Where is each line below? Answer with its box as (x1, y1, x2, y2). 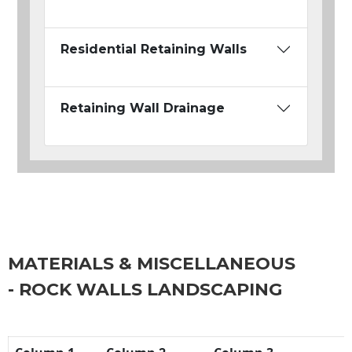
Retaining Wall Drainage (60, 101, 225, 116)
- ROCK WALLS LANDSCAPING (8, 279, 282, 301)
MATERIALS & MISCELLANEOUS (8, 253, 295, 275)
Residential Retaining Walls (60, 42, 247, 57)
